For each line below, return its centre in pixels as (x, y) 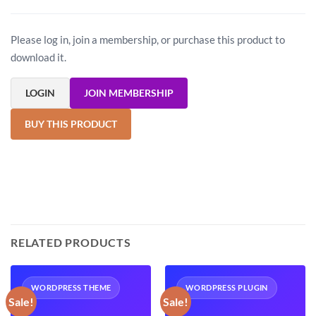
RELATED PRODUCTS (71, 242)
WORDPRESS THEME (71, 287)
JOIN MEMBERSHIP (129, 92)
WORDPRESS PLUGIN (226, 287)
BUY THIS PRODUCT (71, 123)
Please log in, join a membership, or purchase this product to (148, 39)
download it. (38, 57)
